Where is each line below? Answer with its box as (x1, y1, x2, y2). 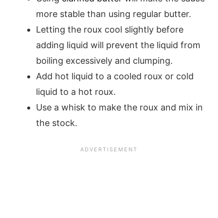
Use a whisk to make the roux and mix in (36, 102, 203, 112)
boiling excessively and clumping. (36, 55, 175, 66)
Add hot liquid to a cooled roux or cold (36, 71, 194, 81)
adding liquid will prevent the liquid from (36, 39, 200, 50)
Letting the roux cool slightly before (36, 24, 183, 35)
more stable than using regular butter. (36, 8, 191, 19)
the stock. (36, 117, 77, 128)
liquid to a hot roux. (36, 86, 116, 97)
